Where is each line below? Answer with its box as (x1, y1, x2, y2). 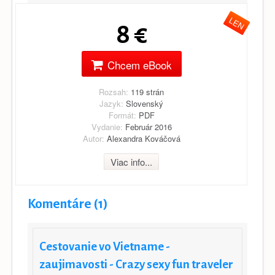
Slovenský (123, 97, 163, 109)
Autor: (82, 132, 104, 144)
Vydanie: (91, 120, 123, 133)
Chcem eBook (107, 56, 172, 72)
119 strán (128, 85, 164, 98)
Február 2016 (122, 120, 172, 133)
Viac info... (110, 155, 152, 169)
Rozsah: (99, 85, 128, 98)
